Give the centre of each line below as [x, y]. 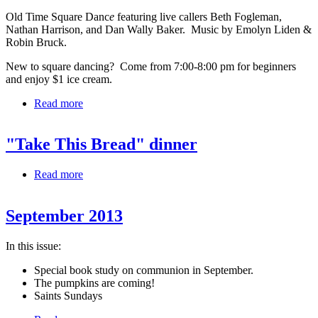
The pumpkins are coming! [94, 283]
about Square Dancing [133, 103]
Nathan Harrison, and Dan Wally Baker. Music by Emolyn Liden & [159, 29]
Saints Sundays [68, 296]
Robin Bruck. [36, 42]
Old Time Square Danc [57, 16]
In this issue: [33, 246]
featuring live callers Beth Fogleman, [198, 16]
